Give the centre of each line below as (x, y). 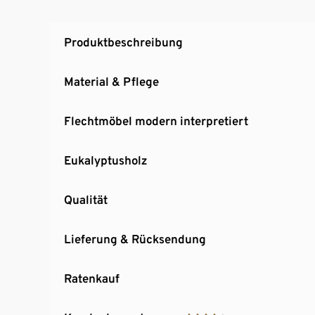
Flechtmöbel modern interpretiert (156, 121)
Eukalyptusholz (105, 160)
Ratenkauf (92, 278)
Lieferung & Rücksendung (135, 239)
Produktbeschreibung (123, 42)
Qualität (86, 199)
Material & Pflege (111, 81)
